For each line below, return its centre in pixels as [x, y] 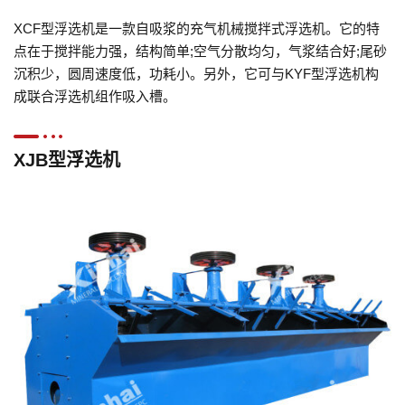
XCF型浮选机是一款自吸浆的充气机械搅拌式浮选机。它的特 [197, 28]
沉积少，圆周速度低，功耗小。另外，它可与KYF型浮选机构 [196, 73]
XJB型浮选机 [67, 160]
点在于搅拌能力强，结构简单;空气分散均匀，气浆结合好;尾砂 [200, 51]
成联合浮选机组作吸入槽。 [95, 96]
